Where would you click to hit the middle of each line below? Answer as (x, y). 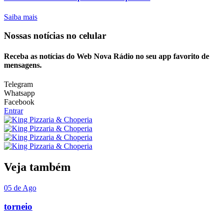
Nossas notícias (35, 36)
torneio (18, 207)
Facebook (19, 102)
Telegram (18, 84)
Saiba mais (21, 17)
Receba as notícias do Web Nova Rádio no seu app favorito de (107, 56)
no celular (86, 36)
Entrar (14, 110)
